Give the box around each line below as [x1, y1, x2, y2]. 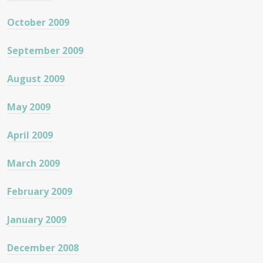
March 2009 [7, 157, 60, 170]
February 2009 [7, 185, 72, 198]
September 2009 [7, 44, 83, 58]
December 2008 [7, 241, 79, 255]
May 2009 [7, 100, 50, 114]
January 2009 [7, 213, 66, 227]
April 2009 [7, 129, 53, 142]
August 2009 [7, 72, 65, 86]
